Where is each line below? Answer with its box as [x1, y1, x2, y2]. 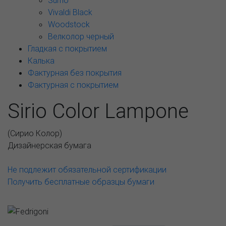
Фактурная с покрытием [28, 80, 119, 90]
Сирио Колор [10, 128, 60, 138]
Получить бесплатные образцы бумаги [8, 177, 154, 187]
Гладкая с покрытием [28, 43, 107, 53]
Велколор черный [48, 31, 114, 41]
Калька [28, 55, 54, 66]
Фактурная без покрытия [28, 68, 122, 78]
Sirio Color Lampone [8, 98, 189, 123]
